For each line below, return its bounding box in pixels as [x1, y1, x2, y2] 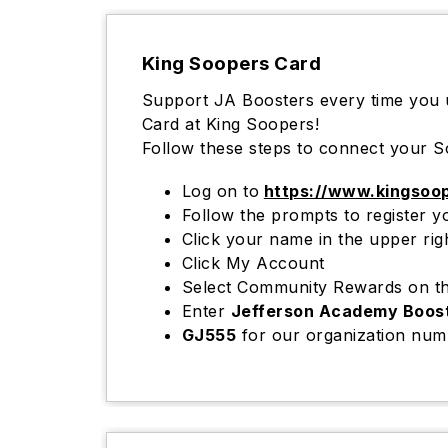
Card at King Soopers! [141, 114, 320, 134]
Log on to [181, 181, 260, 201]
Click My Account [181, 253, 325, 273]
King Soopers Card [141, 52, 322, 75]
